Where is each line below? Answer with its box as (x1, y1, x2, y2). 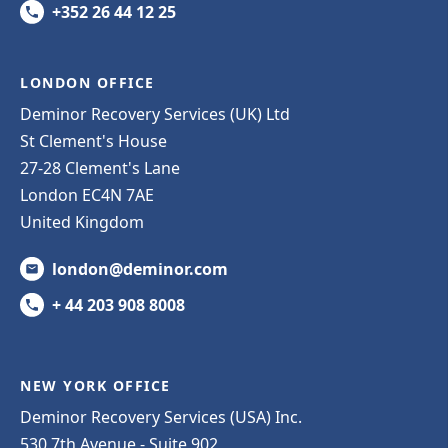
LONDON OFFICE (20, 72, 155, 92)
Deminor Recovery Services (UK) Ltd (20, 102, 290, 125)
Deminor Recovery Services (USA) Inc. (20, 405, 302, 428)
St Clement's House (20, 129, 167, 152)
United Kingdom (20, 210, 144, 233)
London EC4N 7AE (20, 183, 154, 206)
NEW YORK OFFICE (20, 375, 171, 395)
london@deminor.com (52, 257, 228, 280)
